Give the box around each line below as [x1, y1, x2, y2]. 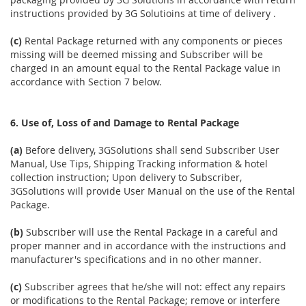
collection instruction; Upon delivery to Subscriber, [10, 171, 242, 184]
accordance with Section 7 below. [10, 75, 162, 89]
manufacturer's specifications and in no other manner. [10, 253, 262, 266]
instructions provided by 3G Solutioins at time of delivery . [10, 7, 276, 20]
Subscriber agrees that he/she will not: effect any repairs [22, 280, 286, 294]
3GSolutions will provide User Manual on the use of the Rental [10, 184, 295, 198]
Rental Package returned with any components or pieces [22, 34, 283, 48]
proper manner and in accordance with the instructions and [10, 239, 286, 253]
